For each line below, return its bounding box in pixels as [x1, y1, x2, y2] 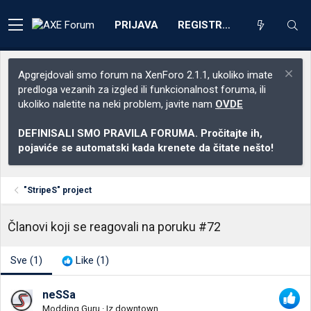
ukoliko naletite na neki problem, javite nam [18, 98, 215, 110]
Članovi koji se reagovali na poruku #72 [8, 219, 221, 234]
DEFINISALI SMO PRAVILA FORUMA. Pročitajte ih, [18, 127, 262, 140]
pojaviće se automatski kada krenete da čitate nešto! [18, 142, 274, 154]
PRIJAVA [115, 18, 158, 31]
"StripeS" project [24, 185, 92, 195]
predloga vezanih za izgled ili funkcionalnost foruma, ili [18, 83, 266, 96]
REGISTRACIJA [222, 18, 230, 31]
